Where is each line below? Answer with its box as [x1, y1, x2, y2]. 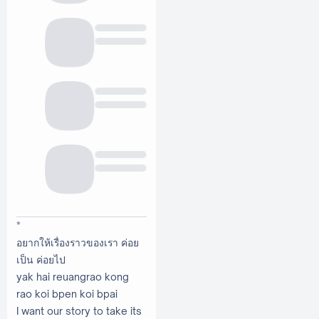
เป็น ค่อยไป [16, 253, 66, 266]
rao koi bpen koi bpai [16, 288, 117, 300]
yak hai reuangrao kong [16, 271, 129, 283]
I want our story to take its [16, 305, 142, 318]
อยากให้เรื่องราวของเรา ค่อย [16, 236, 139, 249]
